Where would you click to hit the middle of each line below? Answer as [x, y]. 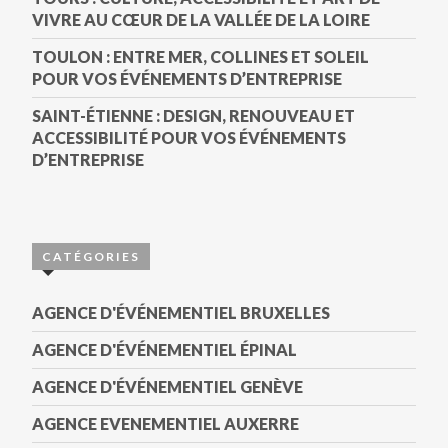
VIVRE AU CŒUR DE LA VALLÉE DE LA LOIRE [201, 19]
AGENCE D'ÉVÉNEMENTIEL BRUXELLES [181, 312]
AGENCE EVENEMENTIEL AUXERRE [165, 423]
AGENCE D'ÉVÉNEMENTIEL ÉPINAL [164, 349]
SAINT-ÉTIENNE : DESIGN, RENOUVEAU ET [193, 115]
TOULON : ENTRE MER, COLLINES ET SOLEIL [200, 56]
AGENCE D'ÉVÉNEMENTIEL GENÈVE [167, 386]
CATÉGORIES [91, 256]
